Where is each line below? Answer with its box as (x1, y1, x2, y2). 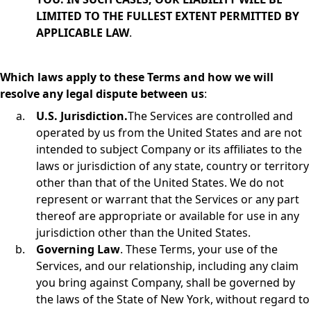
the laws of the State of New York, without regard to (36, 292, 310, 307)
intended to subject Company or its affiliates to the (36, 142, 302, 157)
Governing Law (36, 242, 120, 257)
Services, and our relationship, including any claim (36, 258, 299, 274)
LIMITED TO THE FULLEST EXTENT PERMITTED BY (36, 8, 299, 24)
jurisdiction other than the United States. (36, 225, 251, 240)
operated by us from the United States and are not (36, 125, 302, 140)
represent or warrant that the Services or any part (36, 192, 299, 207)
